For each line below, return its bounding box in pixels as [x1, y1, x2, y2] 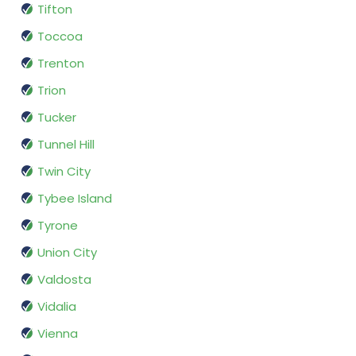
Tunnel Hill [37, 136, 95, 153]
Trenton [37, 55, 84, 72]
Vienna [37, 325, 78, 342]
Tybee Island [37, 190, 112, 207]
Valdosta [37, 271, 91, 288]
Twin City [37, 163, 91, 180]
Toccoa [37, 28, 83, 45]
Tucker [37, 109, 76, 126]
